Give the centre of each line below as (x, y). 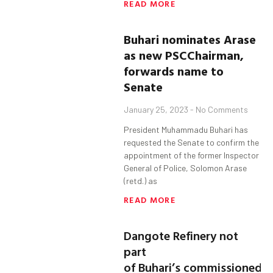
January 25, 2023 (157, 110)
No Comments (221, 110)
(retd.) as (141, 181)
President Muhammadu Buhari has (186, 130)
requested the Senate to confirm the (192, 143)
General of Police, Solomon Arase (186, 168)
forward (147, 71)
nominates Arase (209, 39)
